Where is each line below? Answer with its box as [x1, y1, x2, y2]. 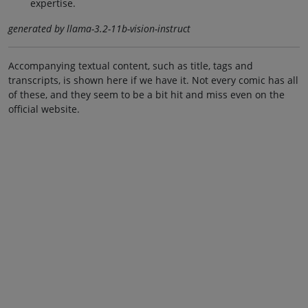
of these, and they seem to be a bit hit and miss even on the [8, 87, 285, 101]
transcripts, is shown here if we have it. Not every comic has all [8, 73, 298, 87]
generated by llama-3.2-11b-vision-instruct [8, 21, 190, 35]
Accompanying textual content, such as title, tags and [8, 58, 253, 72]
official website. [8, 102, 80, 115]
